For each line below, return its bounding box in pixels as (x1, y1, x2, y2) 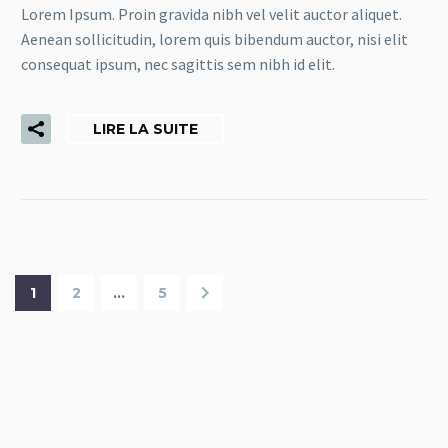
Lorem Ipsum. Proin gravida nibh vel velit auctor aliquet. (21, 3, 402, 24)
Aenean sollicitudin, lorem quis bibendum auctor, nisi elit (21, 28, 408, 49)
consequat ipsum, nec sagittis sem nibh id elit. (21, 53, 335, 74)
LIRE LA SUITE (93, 120, 198, 139)
